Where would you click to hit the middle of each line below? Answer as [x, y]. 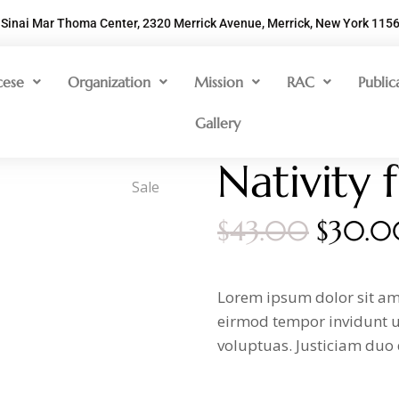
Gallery [218, 122]
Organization [110, 81]
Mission [219, 81]
